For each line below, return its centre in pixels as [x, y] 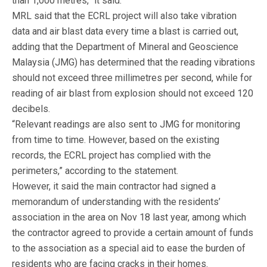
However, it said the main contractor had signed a [114, 186]
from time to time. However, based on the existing [116, 140]
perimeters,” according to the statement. [95, 171]
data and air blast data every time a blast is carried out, [125, 31]
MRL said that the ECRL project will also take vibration [124, 16]
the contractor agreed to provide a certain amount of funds [133, 233]
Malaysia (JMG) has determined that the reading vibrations [133, 62]
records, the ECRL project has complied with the [111, 155]
